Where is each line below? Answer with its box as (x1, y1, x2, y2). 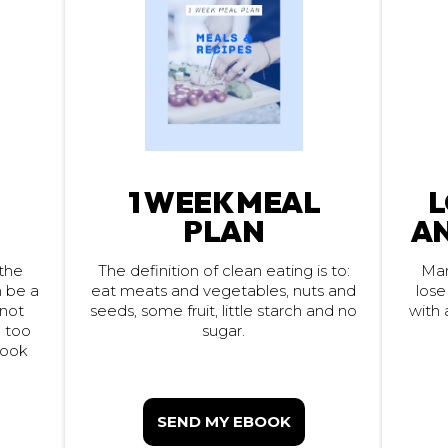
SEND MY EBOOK (156, 412, 291, 431)
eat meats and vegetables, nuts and (91, 281, 357, 300)
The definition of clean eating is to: (97, 261, 350, 280)
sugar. (202, 321, 246, 340)
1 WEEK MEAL (127, 182, 321, 221)
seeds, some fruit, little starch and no (90, 301, 358, 320)
